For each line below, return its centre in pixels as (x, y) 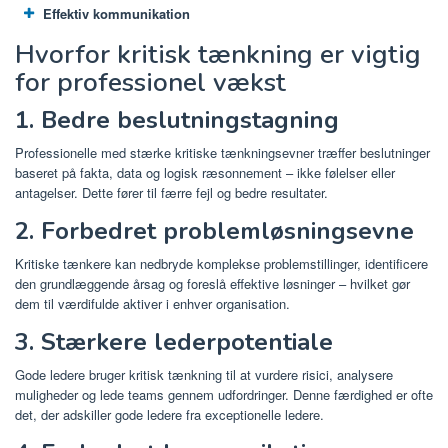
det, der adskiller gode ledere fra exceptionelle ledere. (169, 414)
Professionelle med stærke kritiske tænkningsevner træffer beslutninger (222, 152)
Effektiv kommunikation (116, 14)
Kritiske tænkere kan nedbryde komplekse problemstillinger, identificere (221, 263)
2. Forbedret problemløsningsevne (214, 230)
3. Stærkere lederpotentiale (174, 341)
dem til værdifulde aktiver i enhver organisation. (152, 303)
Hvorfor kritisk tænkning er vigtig (218, 54)
